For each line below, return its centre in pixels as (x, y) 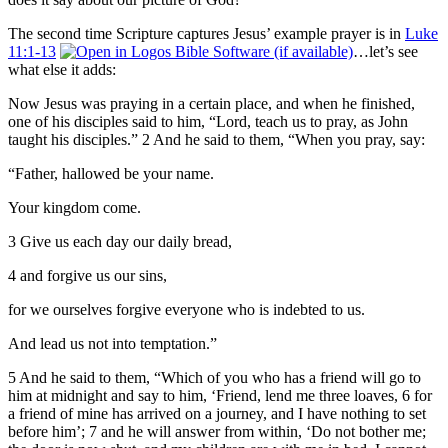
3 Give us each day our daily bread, (120, 241)
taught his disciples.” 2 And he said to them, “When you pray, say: (216, 139)
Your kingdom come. (74, 207)
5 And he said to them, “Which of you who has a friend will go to (214, 377)
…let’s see (385, 51)
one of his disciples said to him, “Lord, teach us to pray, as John (208, 121)
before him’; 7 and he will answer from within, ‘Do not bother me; (217, 431)
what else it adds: (62, 69)
